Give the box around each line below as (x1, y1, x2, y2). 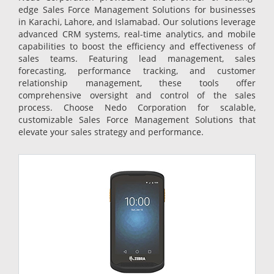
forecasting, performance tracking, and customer (18, 65, 256, 77)
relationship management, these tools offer (18, 77, 256, 89)
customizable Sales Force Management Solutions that (18, 114, 256, 126)
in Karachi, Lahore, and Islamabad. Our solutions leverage (18, 16, 256, 28)
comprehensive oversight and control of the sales (18, 89, 256, 102)
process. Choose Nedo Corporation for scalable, (18, 102, 256, 114)
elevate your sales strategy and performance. (18, 126, 204, 138)
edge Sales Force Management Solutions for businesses (18, 4, 256, 16)
